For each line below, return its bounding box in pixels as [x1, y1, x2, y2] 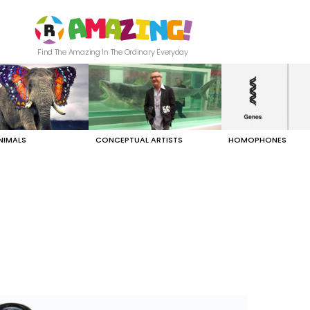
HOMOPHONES [228, 134, 286, 146]
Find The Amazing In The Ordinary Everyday [37, 46, 188, 58]
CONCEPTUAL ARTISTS [95, 134, 183, 146]
